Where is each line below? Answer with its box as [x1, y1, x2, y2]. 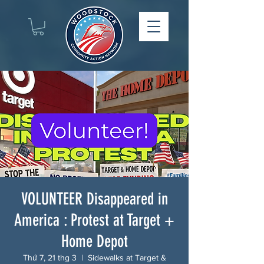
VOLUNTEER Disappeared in [21, 189, 168, 209]
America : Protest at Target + [14, 210, 174, 230]
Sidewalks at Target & [87, 252, 166, 262]
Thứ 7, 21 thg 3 [22, 252, 77, 262]
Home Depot [61, 231, 128, 251]
